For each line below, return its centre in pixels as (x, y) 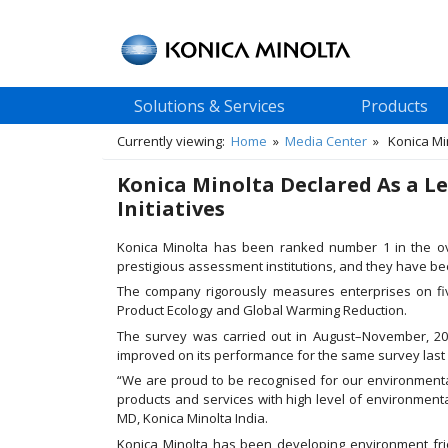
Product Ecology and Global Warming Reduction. (262, 310)
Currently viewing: (174, 141)
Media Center (326, 141)
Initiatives (171, 209)
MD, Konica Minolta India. (192, 418)
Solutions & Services (209, 105)
